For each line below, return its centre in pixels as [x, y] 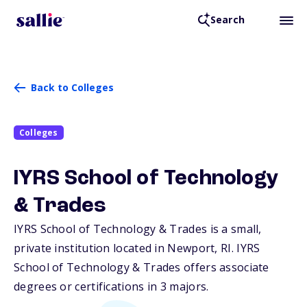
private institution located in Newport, [117, 248]
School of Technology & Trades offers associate [142, 268]
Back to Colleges [72, 87]
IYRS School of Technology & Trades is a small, [138, 229]
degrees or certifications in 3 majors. [111, 287]
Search [227, 20]
